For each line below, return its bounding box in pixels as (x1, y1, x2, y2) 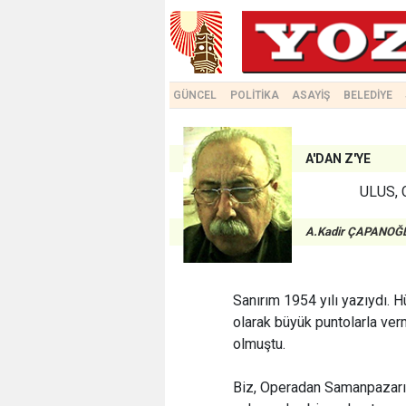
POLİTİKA (229, 89, 279, 101)
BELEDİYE (343, 89, 392, 101)
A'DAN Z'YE (305, 151, 371, 166)
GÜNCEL (173, 89, 217, 101)
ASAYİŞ (292, 89, 331, 101)
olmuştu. (233, 335, 285, 353)
